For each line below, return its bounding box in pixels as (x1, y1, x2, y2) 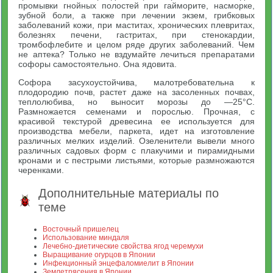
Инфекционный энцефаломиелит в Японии (43, 259, 194, 268)
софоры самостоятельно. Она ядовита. (18, 59, 177, 69)
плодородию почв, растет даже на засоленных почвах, (18, 87, 255, 97)
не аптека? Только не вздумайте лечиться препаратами (18, 49, 255, 59)
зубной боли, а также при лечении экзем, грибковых (18, 10, 255, 20)
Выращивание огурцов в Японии (43, 250, 156, 259)
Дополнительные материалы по (38, 186, 219, 200)
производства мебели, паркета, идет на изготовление (18, 126, 255, 136)
